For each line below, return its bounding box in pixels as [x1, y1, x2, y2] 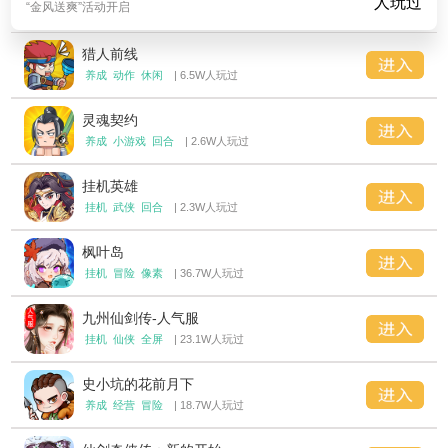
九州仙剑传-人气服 [81, 310, 199, 327]
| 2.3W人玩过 [170, 201, 238, 214]
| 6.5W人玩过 [170, 69, 238, 82]
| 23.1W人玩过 [170, 333, 244, 346]
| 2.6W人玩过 [181, 135, 249, 148]
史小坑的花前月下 [81, 376, 194, 393]
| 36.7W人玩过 [170, 267, 244, 280]
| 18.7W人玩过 [170, 399, 244, 412]
